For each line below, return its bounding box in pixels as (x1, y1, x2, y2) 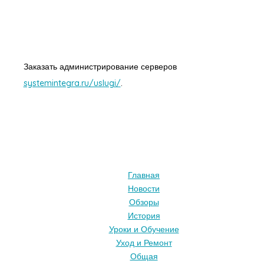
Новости (128, 183, 160, 194)
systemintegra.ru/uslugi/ (23, 78, 121, 89)
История (127, 210, 160, 221)
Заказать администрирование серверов (23, 61, 177, 72)
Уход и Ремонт (115, 237, 172, 248)
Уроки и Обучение (108, 223, 179, 235)
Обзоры (128, 196, 159, 207)
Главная (128, 169, 160, 180)
